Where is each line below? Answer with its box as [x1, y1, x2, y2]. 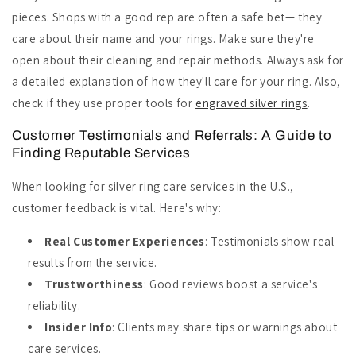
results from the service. [28, 255, 158, 271]
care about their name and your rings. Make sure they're [12, 31, 315, 47]
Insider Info [44, 319, 113, 335]
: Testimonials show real [205, 234, 335, 250]
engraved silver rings [195, 95, 308, 111]
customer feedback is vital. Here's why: [12, 200, 222, 216]
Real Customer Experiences [44, 234, 205, 250]
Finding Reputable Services [12, 145, 191, 161]
